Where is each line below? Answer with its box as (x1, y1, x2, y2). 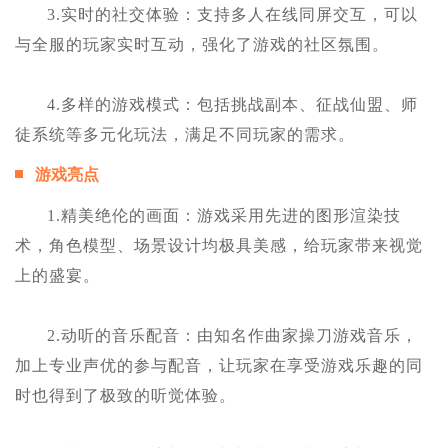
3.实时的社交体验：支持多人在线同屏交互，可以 (47, 6, 418, 24)
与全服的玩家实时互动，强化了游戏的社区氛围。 (15, 36, 389, 54)
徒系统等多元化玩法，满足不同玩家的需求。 (15, 126, 355, 144)
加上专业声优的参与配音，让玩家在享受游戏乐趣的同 (15, 357, 423, 375)
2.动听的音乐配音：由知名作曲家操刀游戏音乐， (47, 327, 418, 345)
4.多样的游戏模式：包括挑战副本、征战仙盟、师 (47, 96, 418, 114)
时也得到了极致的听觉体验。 (15, 387, 236, 405)
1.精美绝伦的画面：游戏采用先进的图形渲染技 (47, 207, 401, 225)
